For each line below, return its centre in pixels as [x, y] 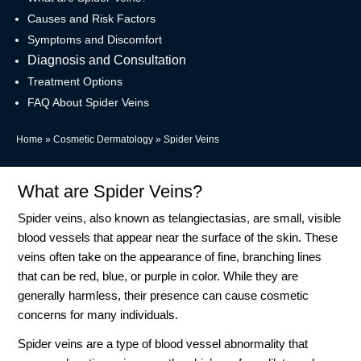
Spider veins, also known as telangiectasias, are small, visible [180, 218]
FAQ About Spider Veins [88, 103]
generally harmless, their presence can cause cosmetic [164, 296]
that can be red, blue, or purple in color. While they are [158, 276]
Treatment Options [75, 82]
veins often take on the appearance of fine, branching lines [170, 257]
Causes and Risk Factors [91, 19]
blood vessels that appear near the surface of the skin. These [178, 238]
